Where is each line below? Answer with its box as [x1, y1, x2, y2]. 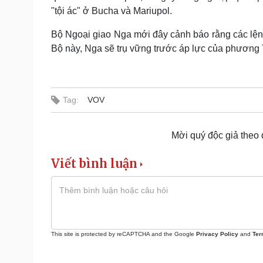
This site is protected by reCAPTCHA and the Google [51, 230, 196, 237]
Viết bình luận [51, 156, 137, 171]
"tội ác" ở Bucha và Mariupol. [51, 5, 172, 16]
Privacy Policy [196, 230, 238, 237]
